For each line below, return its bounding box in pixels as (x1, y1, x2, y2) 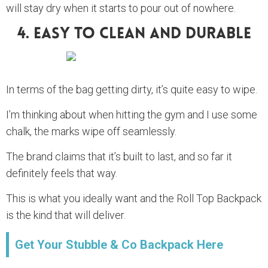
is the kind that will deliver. (6, 209, 126, 222)
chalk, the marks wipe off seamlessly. (6, 125, 176, 138)
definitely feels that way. (6, 167, 120, 180)
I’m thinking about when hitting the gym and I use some (6, 108, 257, 121)
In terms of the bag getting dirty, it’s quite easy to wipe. (6, 83, 257, 96)
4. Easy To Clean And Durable (17, 26, 251, 43)
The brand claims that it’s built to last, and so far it (6, 150, 232, 163)
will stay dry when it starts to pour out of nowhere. (6, 2, 236, 15)
